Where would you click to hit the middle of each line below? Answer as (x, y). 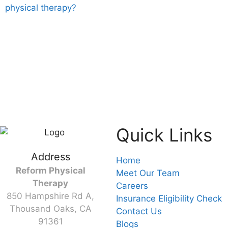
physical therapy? (41, 7)
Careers (132, 186)
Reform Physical (50, 171)
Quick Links (164, 135)
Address (50, 157)
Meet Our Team (148, 173)
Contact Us (139, 211)
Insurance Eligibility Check (169, 198)
